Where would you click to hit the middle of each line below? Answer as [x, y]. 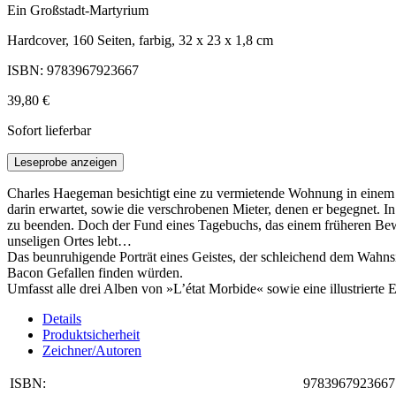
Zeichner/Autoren [92, 351]
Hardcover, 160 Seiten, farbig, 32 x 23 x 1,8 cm [140, 41]
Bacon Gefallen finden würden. [95, 273]
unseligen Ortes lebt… [69, 241]
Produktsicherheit [91, 335]
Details [62, 319]
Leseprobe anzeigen [65, 163]
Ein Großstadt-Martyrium [78, 11]
